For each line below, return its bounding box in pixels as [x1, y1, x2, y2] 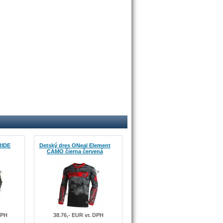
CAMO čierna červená [46, 148, 103, 154]
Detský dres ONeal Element [39, 142, 111, 148]
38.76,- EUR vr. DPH [53, 212, 104, 218]
